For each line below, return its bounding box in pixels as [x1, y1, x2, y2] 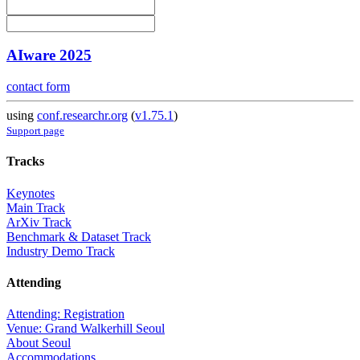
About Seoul [6, 336, 71, 350]
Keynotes [6, 186, 55, 200]
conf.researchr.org [37, 108, 128, 123]
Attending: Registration [6, 307, 125, 321]
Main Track [6, 200, 65, 215]
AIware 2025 [6, 47, 92, 64]
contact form [6, 80, 70, 94]
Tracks [6, 154, 44, 169]
